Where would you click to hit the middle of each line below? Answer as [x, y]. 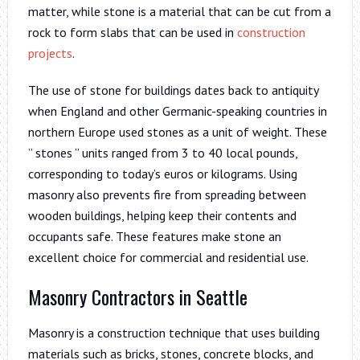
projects [50, 53]
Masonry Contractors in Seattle [137, 296]
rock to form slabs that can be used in [132, 32]
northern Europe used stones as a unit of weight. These [177, 131]
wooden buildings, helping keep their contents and [162, 215]
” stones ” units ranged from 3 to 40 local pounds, [162, 152]
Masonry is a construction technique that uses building [174, 332]
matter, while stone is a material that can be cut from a [179, 11]
